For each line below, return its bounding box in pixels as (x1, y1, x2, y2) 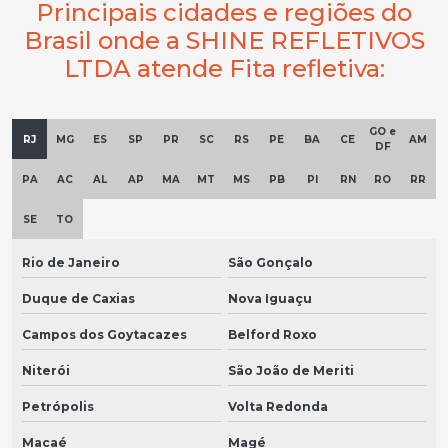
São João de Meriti (227, 363, 354, 379)
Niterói (22, 363, 70, 379)
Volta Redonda (227, 399, 328, 415)
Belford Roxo (227, 327, 317, 343)
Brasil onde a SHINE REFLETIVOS (23, 26, 425, 56)
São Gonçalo (227, 255, 313, 271)
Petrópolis (22, 399, 94, 415)
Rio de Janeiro (22, 255, 120, 271)
